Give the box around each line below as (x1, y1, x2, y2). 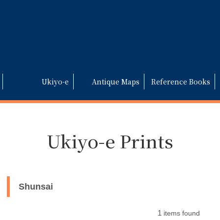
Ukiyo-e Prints (47, 128, 173, 153)
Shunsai (19, 182, 53, 192)
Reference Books (151, 77, 210, 86)
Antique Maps (92, 77, 139, 86)
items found (162, 209, 200, 217)
